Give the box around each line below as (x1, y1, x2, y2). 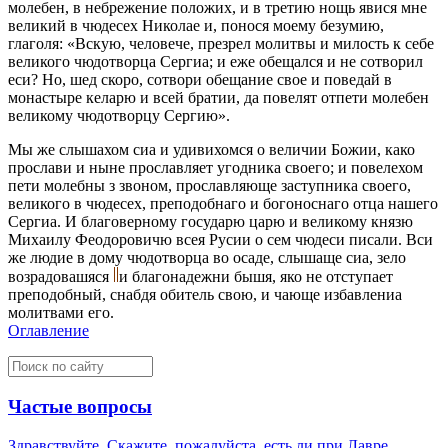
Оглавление (8, 322, 89, 340)
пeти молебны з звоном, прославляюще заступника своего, (8, 177, 411, 195)
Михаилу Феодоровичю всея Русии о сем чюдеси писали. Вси (8, 231, 433, 249)
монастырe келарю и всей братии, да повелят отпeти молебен (8, 89, 429, 107)
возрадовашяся (8, 268, 113, 286)
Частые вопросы (8, 396, 152, 418)
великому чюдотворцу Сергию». (8, 107, 230, 125)
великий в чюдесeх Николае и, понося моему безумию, (8, 17, 384, 35)
